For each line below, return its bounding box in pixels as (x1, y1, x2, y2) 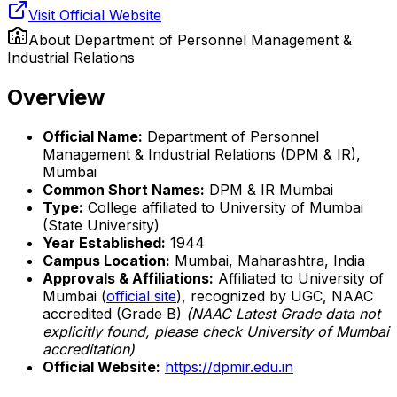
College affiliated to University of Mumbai (83, 198, 363, 216)
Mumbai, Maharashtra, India (170, 251, 365, 269)
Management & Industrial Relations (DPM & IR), (43, 144, 361, 163)
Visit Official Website (28, 6, 161, 24)
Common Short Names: (43, 180, 205, 198)
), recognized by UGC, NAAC (176, 286, 373, 305)
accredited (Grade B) (43, 304, 182, 323)
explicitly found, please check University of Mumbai (43, 322, 389, 340)
